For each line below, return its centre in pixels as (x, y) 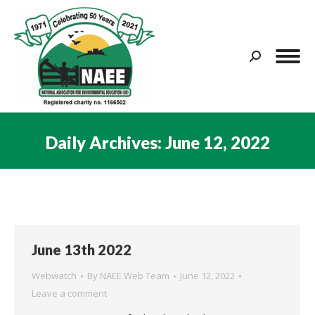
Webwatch (54, 276)
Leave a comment (69, 293)
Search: (266, 58)
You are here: (190, 163)
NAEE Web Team (135, 276)
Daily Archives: (105, 142)
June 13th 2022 (82, 250)
